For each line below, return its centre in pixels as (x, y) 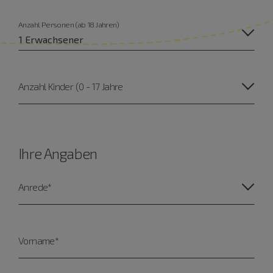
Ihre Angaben (58, 154)
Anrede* (35, 187)
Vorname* (39, 241)
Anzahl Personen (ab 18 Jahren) (69, 24)
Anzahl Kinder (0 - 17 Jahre (71, 86)
